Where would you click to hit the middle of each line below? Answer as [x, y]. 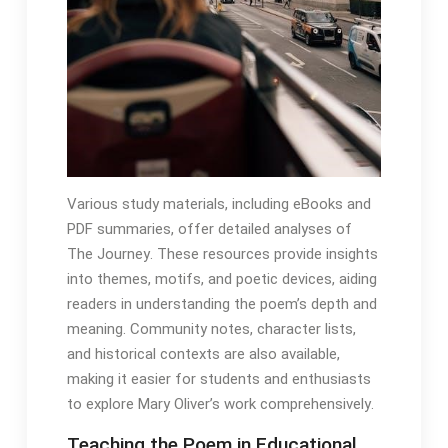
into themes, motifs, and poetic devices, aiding [221, 279]
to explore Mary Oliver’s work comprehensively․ [220, 404]
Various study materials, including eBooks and [218, 204]
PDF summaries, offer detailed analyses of [209, 229]
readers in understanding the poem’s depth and [221, 304]
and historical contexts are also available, [203, 354]
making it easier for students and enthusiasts [218, 379]
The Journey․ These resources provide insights [222, 254]
